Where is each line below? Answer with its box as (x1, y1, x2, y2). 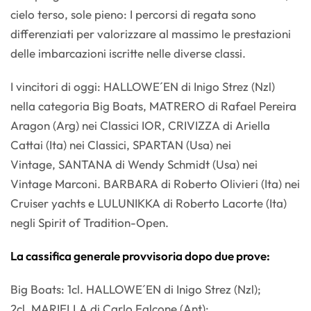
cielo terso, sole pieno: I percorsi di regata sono (10, 7, 256, 22)
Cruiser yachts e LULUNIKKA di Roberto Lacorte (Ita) (10, 196, 287, 211)
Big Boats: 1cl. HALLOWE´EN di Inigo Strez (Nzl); (10, 282, 264, 297)
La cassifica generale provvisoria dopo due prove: (10, 249, 270, 264)
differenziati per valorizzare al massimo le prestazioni (10, 26, 291, 42)
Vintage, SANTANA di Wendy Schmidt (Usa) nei (10, 157, 258, 172)
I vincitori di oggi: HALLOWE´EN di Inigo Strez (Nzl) (10, 79, 275, 94)
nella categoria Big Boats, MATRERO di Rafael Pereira (10, 99, 296, 114)
